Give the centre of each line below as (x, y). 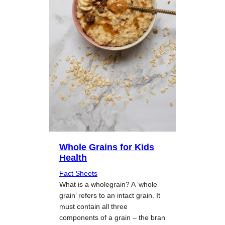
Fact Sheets (78, 173)
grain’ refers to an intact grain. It (110, 195)
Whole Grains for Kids (107, 147)
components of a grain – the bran (112, 217)
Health (73, 157)
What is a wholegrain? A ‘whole (108, 184)
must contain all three (93, 206)
